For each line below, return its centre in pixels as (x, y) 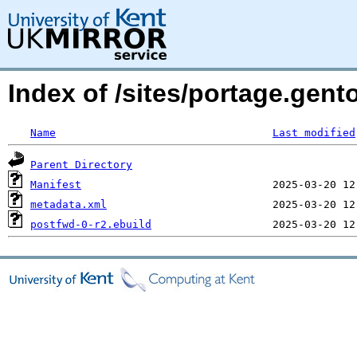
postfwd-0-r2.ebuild (91, 224)
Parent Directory (81, 165)
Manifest (56, 184)
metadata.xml (69, 204)
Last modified (314, 133)
